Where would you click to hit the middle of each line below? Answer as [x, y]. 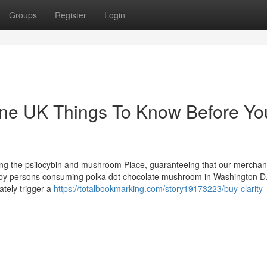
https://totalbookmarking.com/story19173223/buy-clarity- [160, 188]
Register [71, 15]
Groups [23, 15]
